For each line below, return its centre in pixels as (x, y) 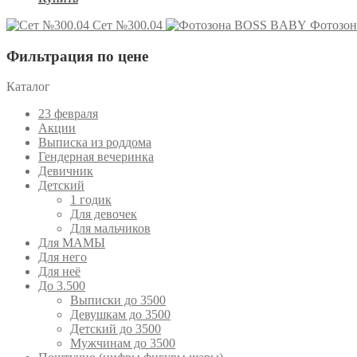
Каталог (28, 87)
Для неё (59, 272)
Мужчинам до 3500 (123, 343)
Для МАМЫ (72, 243)
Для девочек (104, 214)
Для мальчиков (110, 229)
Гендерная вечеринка (96, 157)
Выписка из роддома (95, 143)
